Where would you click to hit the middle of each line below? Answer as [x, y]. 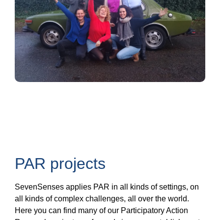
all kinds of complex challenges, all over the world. [102, 199]
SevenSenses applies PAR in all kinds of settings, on [107, 187]
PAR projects [60, 164]
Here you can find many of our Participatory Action [101, 211]
